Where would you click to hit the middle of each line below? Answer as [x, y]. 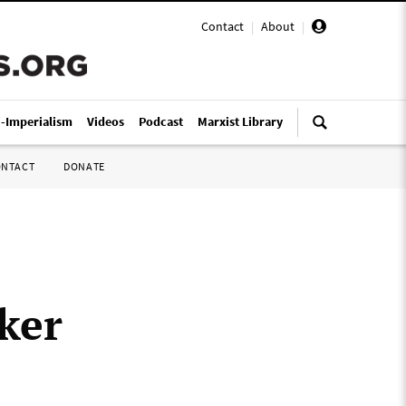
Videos [106, 121]
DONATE [84, 166]
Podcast [161, 121]
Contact [222, 26]
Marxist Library [240, 121]
